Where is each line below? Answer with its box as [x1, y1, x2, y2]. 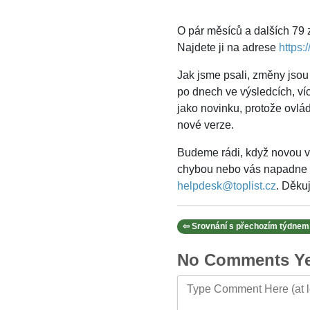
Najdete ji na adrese [177, 42, 279, 54]
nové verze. [177, 119, 234, 131]
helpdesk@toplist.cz [177, 180, 276, 192]
